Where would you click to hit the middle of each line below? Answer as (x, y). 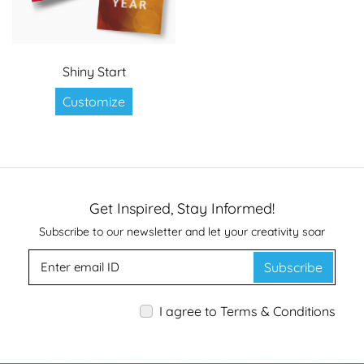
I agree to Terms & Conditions (247, 311)
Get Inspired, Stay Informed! (182, 208)
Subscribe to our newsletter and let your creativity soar (182, 231)
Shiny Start (94, 71)
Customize (94, 101)
